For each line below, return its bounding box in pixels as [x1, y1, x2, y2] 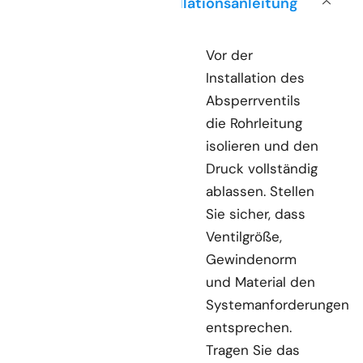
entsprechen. [206, 318, 292, 336]
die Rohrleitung [206, 113, 302, 132]
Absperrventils [206, 91, 301, 109]
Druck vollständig [206, 159, 318, 177]
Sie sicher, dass [206, 204, 305, 223]
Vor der [206, 45, 253, 64]
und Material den [206, 272, 315, 291]
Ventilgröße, [206, 227, 282, 246]
